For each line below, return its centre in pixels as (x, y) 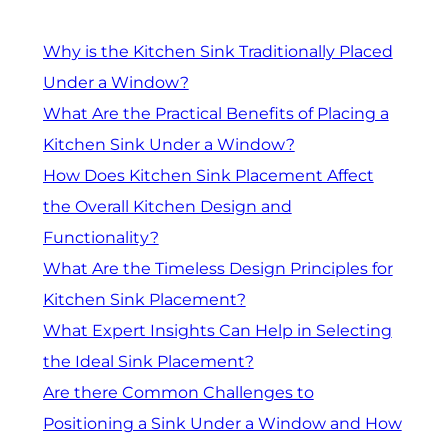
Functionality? (100, 238)
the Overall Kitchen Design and (167, 207)
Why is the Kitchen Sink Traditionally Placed (217, 52)
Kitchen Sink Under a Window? (168, 145)
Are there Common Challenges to (178, 393)
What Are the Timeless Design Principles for (217, 269)
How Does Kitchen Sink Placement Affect (208, 176)
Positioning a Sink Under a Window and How (222, 424)
